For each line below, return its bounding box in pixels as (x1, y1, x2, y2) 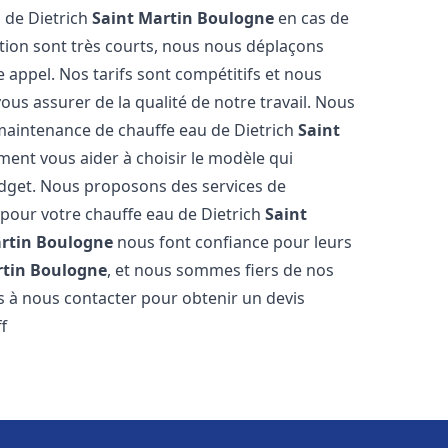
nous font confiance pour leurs (113, 231, 353, 253)
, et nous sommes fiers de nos (107, 259, 335, 281)
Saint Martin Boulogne (92, 7, 275, 29)
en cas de (274, 7, 350, 29)
